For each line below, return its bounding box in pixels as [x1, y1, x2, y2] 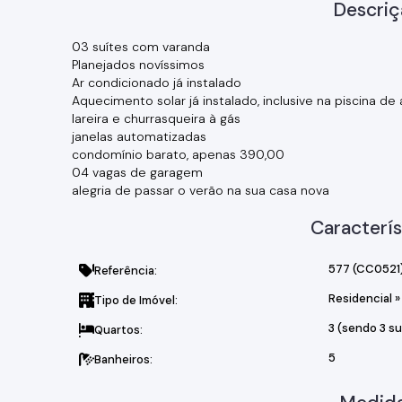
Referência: [94, 263, 157, 278]
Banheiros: [94, 352, 153, 367]
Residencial [328, 291, 395, 306]
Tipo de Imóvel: [94, 293, 178, 308]
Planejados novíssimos [72, 57, 205, 73]
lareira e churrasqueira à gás [72, 110, 240, 127]
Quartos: [94, 322, 143, 337]
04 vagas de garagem [72, 164, 203, 180]
